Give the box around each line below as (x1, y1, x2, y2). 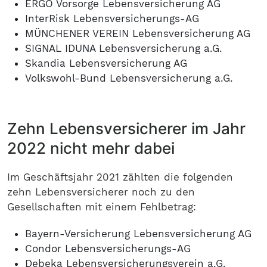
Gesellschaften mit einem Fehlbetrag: (7, 201, 196, 213)
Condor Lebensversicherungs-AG (25, 243, 191, 254)
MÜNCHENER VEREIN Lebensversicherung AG (25, 27, 250, 39)
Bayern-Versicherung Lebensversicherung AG (25, 228, 252, 240)
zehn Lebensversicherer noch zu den (7, 186, 195, 198)
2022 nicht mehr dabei (7, 139, 175, 157)
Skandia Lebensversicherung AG (25, 57, 187, 69)
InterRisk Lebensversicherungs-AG (25, 13, 199, 24)
